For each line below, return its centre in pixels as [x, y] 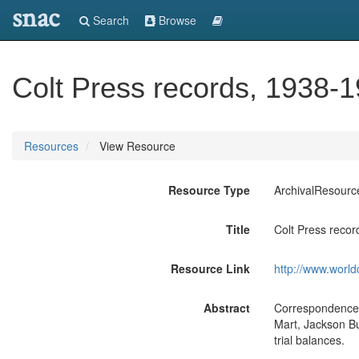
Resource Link [210, 268]
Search [109, 20]
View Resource [136, 146]
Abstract [226, 308]
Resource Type [209, 190]
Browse [176, 20]
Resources [51, 146]
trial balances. [309, 340]
